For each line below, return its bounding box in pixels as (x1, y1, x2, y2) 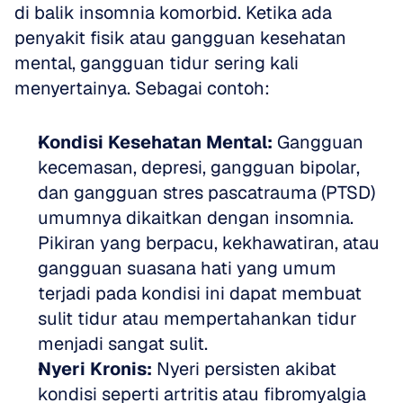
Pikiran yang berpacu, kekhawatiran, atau (38, 231, 380, 255)
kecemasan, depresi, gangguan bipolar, (38, 156, 360, 179)
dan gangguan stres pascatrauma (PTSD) (38, 181, 375, 204)
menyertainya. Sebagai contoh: (14, 76, 270, 100)
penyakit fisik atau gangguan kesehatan (14, 26, 346, 49)
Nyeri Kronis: (38, 357, 152, 381)
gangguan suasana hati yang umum (38, 256, 336, 280)
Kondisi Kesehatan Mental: (38, 130, 273, 154)
